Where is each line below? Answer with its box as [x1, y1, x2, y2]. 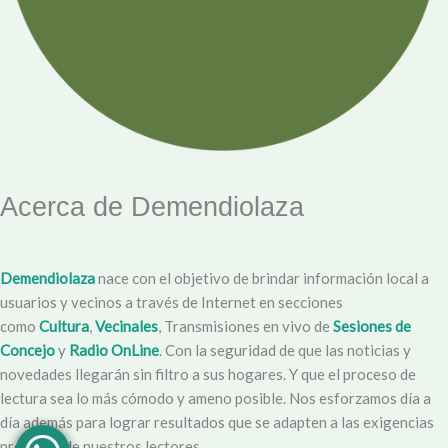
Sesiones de [333, 317, 411, 336]
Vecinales [95, 317, 158, 336]
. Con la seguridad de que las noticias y [159, 341, 411, 360]
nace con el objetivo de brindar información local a [95, 269, 429, 288]
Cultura [39, 317, 89, 336]
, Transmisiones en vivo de [158, 317, 333, 336]
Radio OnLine [69, 341, 159, 360]
